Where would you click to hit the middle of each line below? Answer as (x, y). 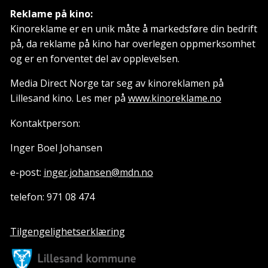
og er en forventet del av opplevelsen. (95, 59)
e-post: (27, 172)
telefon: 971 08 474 (52, 197)
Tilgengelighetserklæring (67, 231)
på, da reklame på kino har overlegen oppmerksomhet (133, 44)
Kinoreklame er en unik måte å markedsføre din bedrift (133, 29)
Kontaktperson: (45, 123)
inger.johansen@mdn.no (98, 172)
